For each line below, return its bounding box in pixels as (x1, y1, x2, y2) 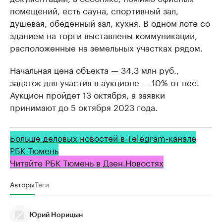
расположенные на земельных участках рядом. (10, 41, 203, 54)
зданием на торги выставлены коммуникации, (10, 28, 197, 42)
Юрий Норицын (30, 212, 83, 219)
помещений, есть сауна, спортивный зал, (10, 3, 178, 17)
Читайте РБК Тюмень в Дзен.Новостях (10, 156, 164, 169)
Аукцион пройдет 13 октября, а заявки (10, 88, 165, 101)
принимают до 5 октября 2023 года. (10, 100, 158, 113)
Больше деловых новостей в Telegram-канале (10, 131, 196, 144)
